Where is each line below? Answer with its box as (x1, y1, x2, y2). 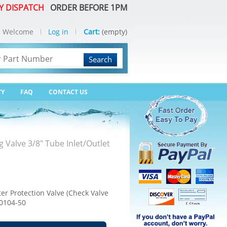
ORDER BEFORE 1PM (46, 2, 127, 13)
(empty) (102, 27, 127, 36)
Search (89, 54, 112, 64)
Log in (48, 27, 68, 36)
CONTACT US (49, 88, 88, 96)
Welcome (3, 27, 33, 36)
